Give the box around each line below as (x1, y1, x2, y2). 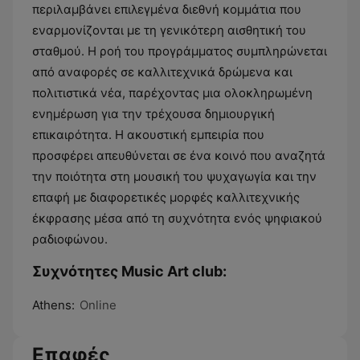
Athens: (32, 297, 75, 313)
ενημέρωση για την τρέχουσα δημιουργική (32, 106, 275, 121)
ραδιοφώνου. (32, 231, 108, 247)
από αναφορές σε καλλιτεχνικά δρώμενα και (32, 64, 292, 80)
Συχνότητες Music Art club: (32, 263, 227, 280)
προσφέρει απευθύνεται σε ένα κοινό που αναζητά (32, 148, 325, 163)
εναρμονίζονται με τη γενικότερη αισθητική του (32, 22, 306, 38)
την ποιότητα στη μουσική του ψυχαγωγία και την (32, 169, 317, 184)
